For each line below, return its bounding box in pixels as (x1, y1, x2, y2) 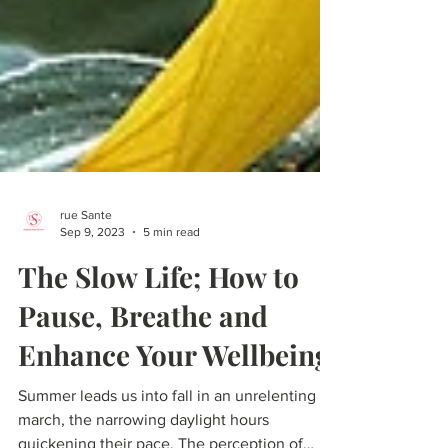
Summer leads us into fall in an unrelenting (18, 414, 316, 431)
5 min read (143, 251, 200, 266)
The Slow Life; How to (18, 285, 299, 322)
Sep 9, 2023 (60, 251, 125, 266)
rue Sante (60, 235, 112, 249)
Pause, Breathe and (18, 324, 268, 361)
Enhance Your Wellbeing (18, 363, 330, 400)
